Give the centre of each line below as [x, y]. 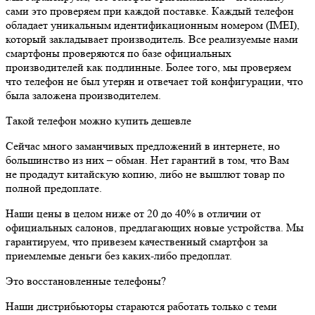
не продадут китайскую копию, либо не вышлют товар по [145, 174]
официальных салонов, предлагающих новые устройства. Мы [155, 227]
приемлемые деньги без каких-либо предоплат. [119, 255]
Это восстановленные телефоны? [86, 281]
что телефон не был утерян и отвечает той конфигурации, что [154, 81]
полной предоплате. [54, 188]
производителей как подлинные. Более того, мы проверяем [148, 67]
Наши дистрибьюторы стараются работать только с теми [141, 306]
